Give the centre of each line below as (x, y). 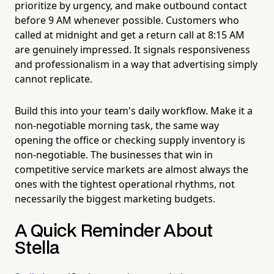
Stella (37, 248)
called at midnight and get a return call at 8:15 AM (130, 35)
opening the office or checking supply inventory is (130, 140)
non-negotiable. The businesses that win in (114, 154)
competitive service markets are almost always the (131, 169)
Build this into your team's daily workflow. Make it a (134, 110)
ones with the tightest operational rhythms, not (125, 184)
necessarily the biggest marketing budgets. (115, 198)
